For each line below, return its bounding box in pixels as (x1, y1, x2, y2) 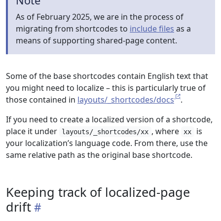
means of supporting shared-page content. (16, 35, 177, 46)
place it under (6, 126, 59, 137)
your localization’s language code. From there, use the (6, 138, 208, 148)
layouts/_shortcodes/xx (62, 128, 149, 136)
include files (130, 23, 174, 34)
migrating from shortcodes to (16, 23, 130, 34)
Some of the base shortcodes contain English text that (6, 71, 208, 81)
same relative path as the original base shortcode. (6, 149, 192, 160)
